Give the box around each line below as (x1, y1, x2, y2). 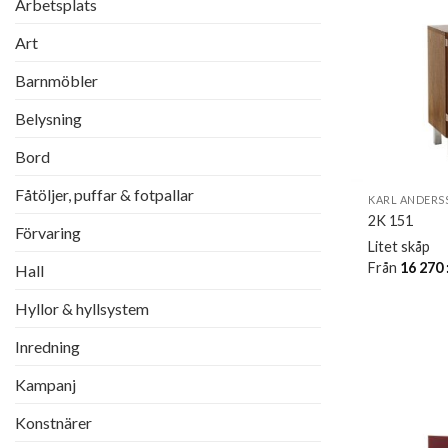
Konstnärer (15, 413, 92, 433)
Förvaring (15, 223, 81, 243)
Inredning (15, 337, 80, 357)
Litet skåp (368, 237, 431, 255)
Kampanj (15, 375, 76, 395)
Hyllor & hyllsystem (15, 299, 149, 319)
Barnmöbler (15, 71, 98, 91)
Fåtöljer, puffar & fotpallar (15, 185, 194, 205)
